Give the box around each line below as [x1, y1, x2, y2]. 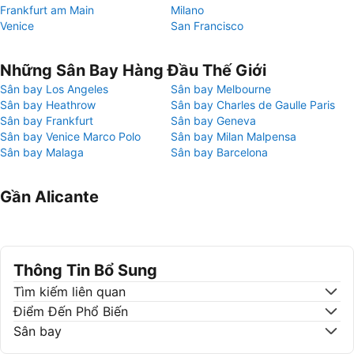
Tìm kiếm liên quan [13, 284, 126, 299]
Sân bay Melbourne [171, 82, 271, 96]
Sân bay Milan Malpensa [171, 130, 296, 143]
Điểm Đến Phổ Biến [13, 303, 128, 319]
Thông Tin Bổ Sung [13, 261, 157, 280]
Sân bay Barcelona [171, 145, 268, 159]
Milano [171, 3, 204, 17]
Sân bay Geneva [171, 114, 256, 127]
